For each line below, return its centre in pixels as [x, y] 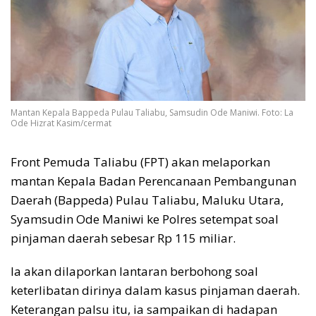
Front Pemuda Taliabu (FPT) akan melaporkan [140, 162]
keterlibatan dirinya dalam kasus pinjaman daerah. [155, 291]
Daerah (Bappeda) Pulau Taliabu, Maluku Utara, [147, 200]
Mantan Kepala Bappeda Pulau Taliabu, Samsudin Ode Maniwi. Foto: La [152, 113]
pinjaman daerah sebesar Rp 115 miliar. [123, 238]
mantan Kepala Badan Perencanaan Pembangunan [153, 181]
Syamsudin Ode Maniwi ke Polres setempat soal [145, 219]
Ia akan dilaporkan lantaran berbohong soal [134, 272]
